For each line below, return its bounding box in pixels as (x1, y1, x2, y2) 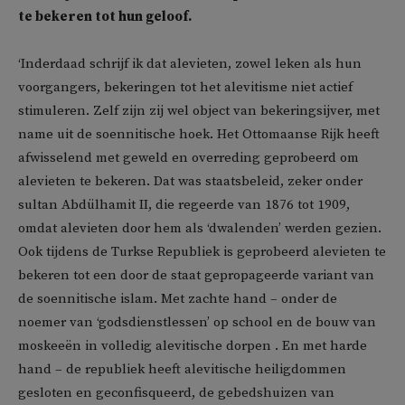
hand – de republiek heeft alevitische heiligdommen (18, 361, 346, 378)
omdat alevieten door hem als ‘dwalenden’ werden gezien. (18, 220, 381, 237)
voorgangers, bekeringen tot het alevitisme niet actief (18, 79, 353, 96)
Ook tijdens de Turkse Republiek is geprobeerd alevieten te (18, 243, 386, 260)
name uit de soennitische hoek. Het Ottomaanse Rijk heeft (18, 126, 380, 143)
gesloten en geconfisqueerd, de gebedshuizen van (18, 384, 334, 401)
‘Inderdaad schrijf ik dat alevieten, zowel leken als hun (18, 55, 362, 72)
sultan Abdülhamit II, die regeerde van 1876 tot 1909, (18, 196, 350, 213)
